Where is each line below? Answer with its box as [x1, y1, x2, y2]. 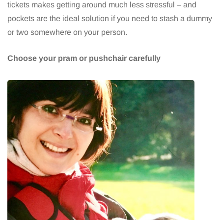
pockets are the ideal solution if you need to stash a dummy [7, 14, 212, 23]
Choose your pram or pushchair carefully [7, 54, 161, 63]
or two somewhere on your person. [7, 28, 127, 37]
